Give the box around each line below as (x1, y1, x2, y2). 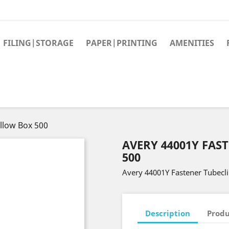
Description (145, 208, 190, 218)
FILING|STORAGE (3, 37, 74, 49)
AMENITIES (170, 37, 214, 49)
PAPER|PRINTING (86, 37, 157, 49)
